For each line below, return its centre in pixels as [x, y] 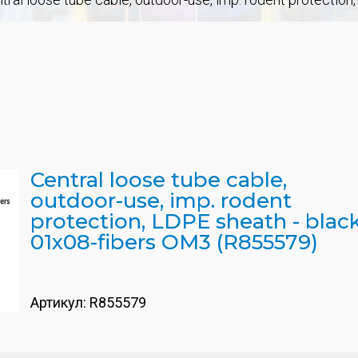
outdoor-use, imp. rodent [161, 201]
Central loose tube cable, [159, 180]
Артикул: [60, 302]
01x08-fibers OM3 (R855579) [174, 242]
